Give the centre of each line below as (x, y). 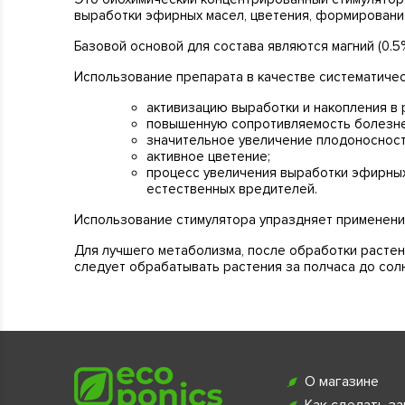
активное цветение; (208, 156)
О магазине (342, 381)
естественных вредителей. (232, 189)
